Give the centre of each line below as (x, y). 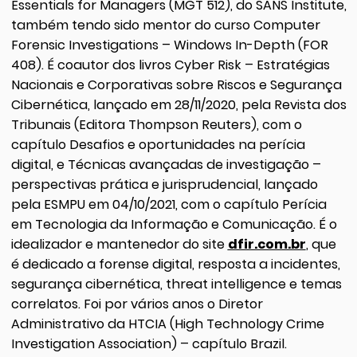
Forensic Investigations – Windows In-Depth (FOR (169, 45)
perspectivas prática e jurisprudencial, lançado (164, 185)
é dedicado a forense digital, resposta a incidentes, (175, 265)
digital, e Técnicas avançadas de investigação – (166, 165)
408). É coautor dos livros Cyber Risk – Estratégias (170, 65)
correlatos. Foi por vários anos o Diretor (137, 304)
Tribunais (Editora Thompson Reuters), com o (156, 125)
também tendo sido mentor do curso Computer (165, 25)
